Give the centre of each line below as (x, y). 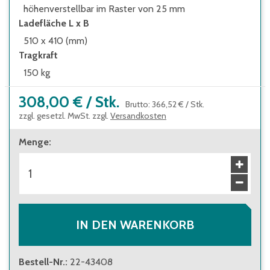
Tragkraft (38, 55)
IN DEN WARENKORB (135, 225)
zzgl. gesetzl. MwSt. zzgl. (64, 116)
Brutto (137, 104)
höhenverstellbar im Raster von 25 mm (104, 9)
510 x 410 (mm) (55, 41)
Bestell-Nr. (42, 262)
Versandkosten (138, 116)
